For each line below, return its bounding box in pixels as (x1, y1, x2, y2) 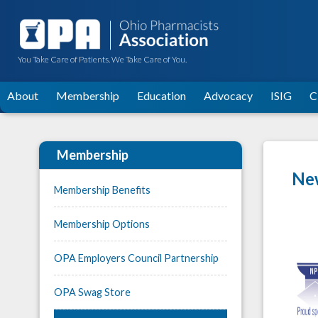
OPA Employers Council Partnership (54, 251, 219, 264)
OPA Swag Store (54, 285, 131, 298)
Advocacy (204, 88, 253, 102)
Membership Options (54, 217, 150, 230)
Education (137, 88, 186, 102)
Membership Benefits (54, 183, 150, 196)
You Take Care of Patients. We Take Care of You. (18, 53, 187, 65)
